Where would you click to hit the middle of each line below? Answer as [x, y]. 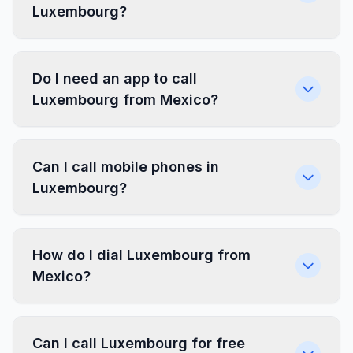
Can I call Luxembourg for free [139, 343]
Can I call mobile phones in [126, 167]
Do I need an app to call [115, 78]
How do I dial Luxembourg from [141, 255]
